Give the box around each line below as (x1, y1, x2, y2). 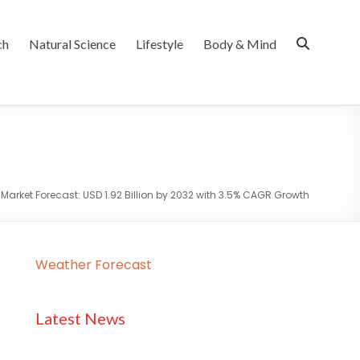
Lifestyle (136, 36, 183, 51)
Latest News (35, 309, 125, 328)
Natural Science (29, 36, 116, 51)
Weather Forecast (35, 256, 152, 274)
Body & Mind (203, 36, 276, 51)
